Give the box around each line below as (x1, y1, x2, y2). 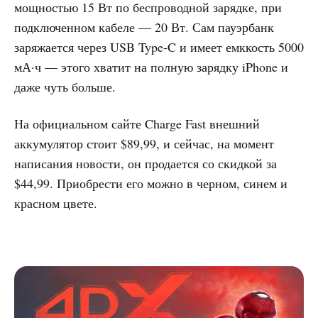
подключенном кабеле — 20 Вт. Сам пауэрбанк (14, 18, 274, 36)
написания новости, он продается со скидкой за (14, 155, 277, 172)
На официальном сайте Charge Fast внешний (14, 115, 260, 133)
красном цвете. (14, 194, 97, 212)
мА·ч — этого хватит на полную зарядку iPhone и (14, 58, 288, 76)
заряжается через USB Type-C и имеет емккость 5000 (14, 38, 304, 56)
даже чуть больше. (14, 78, 116, 96)
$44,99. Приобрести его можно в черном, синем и (14, 175, 287, 192)
